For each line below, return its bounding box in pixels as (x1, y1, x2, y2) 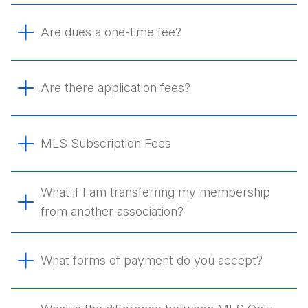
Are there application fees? (41, 80, 191, 95)
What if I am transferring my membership (41, 185, 271, 199)
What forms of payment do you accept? (41, 253, 263, 267)
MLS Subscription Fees (41, 136, 172, 151)
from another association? (41, 204, 184, 219)
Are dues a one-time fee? (41, 25, 182, 39)
